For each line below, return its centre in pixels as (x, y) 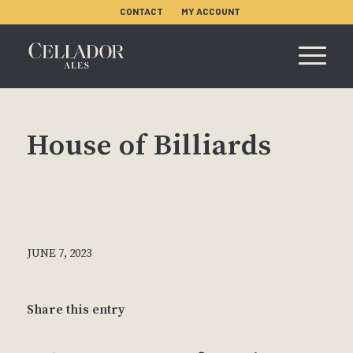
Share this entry (75, 310)
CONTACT (142, 11)
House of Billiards (149, 146)
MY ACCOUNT (211, 11)
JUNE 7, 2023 (59, 254)
